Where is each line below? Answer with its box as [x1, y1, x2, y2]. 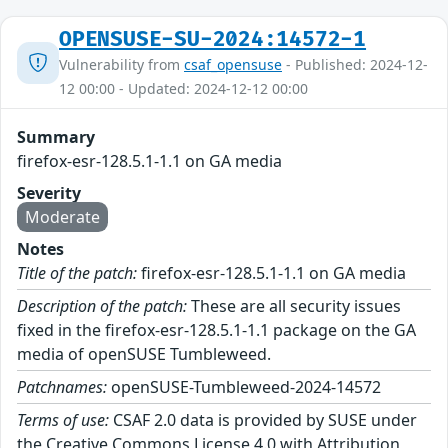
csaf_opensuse [184, 55, 282, 75]
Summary [17, 126, 95, 149]
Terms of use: [17, 409, 109, 432]
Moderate [25, 206, 100, 229]
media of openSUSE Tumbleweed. [17, 343, 271, 366]
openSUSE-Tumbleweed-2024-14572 [107, 376, 381, 399]
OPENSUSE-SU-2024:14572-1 [59, 27, 367, 53]
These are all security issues [187, 295, 401, 318]
